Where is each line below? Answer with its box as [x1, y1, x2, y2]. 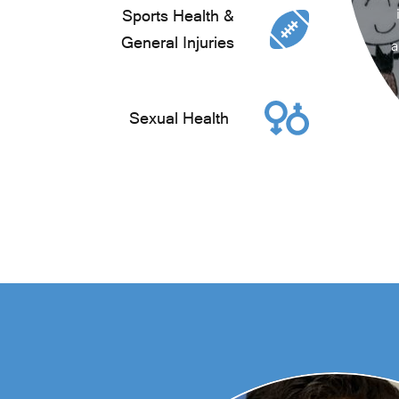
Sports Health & [122, 6, 234, 25]
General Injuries [121, 33, 234, 52]
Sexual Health [129, 108, 229, 127]
